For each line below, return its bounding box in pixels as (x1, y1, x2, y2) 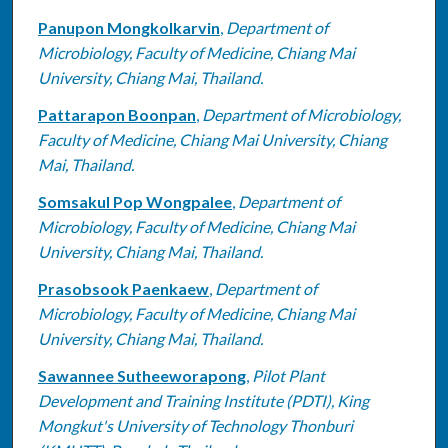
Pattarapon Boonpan (37, 104, 196, 124)
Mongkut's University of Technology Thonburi (37, 415, 353, 435)
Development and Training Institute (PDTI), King (37, 390, 369, 410)
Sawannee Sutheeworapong (37, 365, 246, 385)
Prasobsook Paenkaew (37, 278, 209, 298)
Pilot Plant (251, 365, 325, 385)
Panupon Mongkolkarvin (37, 17, 220, 37)
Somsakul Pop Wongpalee (37, 191, 232, 211)
